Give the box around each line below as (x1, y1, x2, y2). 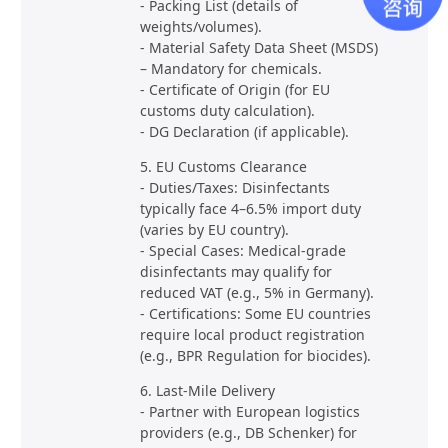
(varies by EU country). (139, 219, 289, 239)
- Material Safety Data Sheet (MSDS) (139, 37, 378, 57)
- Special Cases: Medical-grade (139, 240, 346, 260)
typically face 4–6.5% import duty (139, 198, 361, 218)
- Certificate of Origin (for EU (139, 79, 330, 99)
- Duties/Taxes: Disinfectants (139, 177, 330, 197)
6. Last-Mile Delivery (139, 380, 275, 400)
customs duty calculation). (139, 100, 315, 120)
